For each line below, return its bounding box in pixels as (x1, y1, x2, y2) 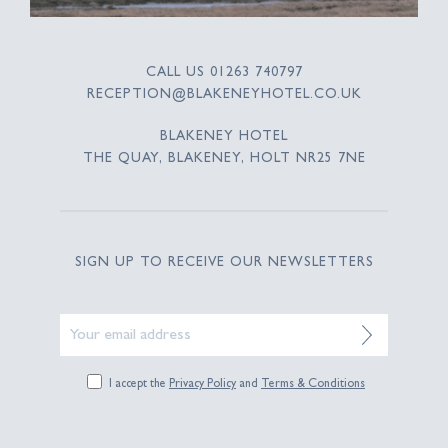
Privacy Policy (169, 379, 236, 391)
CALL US (145, 66, 210, 80)
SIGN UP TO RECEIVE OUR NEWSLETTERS (74, 256, 374, 270)
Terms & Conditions (261, 379, 365, 391)
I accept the (109, 379, 169, 391)
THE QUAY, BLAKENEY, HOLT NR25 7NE (82, 152, 366, 166)
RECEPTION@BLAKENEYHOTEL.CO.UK (86, 88, 362, 102)
